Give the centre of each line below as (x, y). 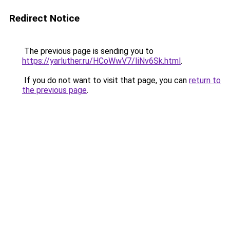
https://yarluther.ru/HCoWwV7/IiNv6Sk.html (101, 61)
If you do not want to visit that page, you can (106, 80)
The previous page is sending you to (88, 51)
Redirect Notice (44, 18)
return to (205, 80)
